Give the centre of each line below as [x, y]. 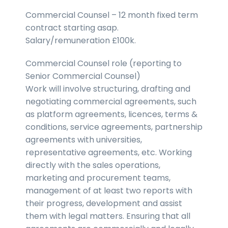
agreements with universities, [84, 139]
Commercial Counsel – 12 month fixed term [112, 15]
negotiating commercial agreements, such [111, 101]
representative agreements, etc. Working [109, 152]
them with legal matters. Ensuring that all [108, 216]
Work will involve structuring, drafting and [108, 89]
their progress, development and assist [104, 203]
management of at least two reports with [109, 190]
